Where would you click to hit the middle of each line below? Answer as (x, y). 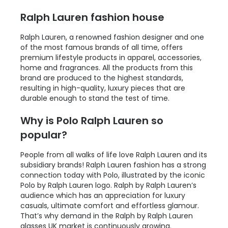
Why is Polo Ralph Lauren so (92, 121)
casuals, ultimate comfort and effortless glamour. (110, 206)
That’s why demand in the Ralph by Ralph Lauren (107, 216)
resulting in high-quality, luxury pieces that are (103, 88)
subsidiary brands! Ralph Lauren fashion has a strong (113, 165)
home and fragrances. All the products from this (107, 68)
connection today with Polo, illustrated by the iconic (113, 175)
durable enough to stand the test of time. (95, 98)
